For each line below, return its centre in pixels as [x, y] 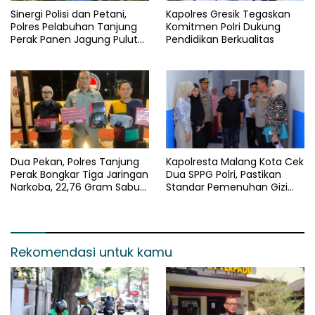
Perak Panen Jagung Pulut [74, 39]
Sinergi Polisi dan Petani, [69, 14]
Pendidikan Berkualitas [220, 39]
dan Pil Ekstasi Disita [59, 199]
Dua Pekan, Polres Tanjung [75, 161]
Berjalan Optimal [207, 212]
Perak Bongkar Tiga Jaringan [79, 174]
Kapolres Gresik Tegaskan [228, 14]
